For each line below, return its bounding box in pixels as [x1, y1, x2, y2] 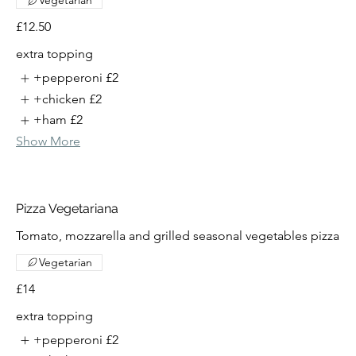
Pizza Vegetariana [16, 200, 118, 216]
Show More [16, 133, 80, 149]
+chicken [33, 91, 87, 106]
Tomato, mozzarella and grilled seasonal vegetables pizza [16, 227, 339, 243]
